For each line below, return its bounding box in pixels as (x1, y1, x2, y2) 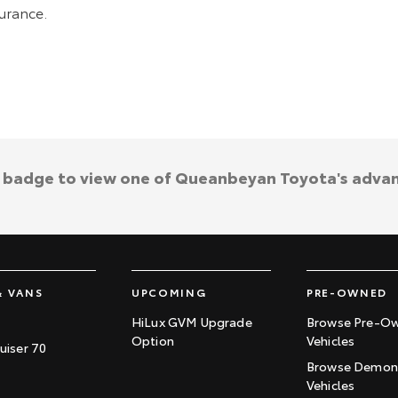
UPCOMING (131, 284, 207, 299)
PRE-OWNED (306, 284, 388, 299)
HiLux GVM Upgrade (131, 313, 252, 330)
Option (131, 331, 174, 349)
